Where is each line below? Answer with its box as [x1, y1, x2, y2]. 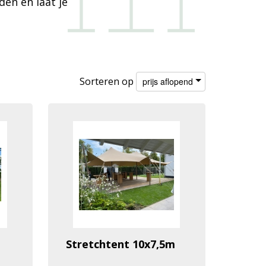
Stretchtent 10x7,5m [65, 236, 175, 251]
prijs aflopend [142, 75, 193, 87]
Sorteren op [80, 74, 136, 88]
